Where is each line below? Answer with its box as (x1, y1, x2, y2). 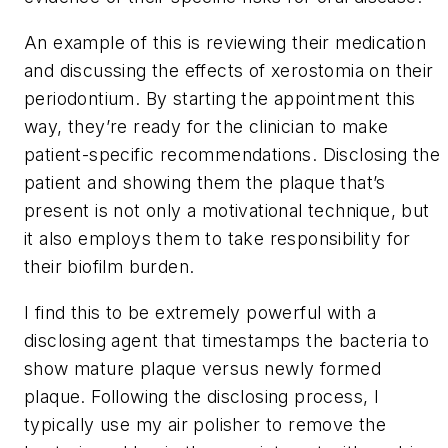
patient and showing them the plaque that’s (24, 172, 386, 194)
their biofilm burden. (24, 256, 195, 278)
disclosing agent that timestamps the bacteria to (24, 329, 430, 351)
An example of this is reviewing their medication (24, 32, 427, 54)
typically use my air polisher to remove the (24, 413, 387, 435)
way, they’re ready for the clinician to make (24, 116, 389, 138)
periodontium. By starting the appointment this (24, 88, 416, 110)
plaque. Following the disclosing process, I (24, 385, 380, 407)
